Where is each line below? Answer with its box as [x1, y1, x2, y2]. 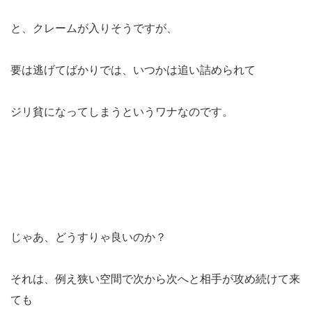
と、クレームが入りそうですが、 [10, 20, 178, 35]
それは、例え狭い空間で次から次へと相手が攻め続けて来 [10, 271, 300, 286]
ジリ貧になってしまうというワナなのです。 [10, 104, 233, 118]
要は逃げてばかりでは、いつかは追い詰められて [10, 62, 256, 77]
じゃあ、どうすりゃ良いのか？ [10, 229, 166, 244]
